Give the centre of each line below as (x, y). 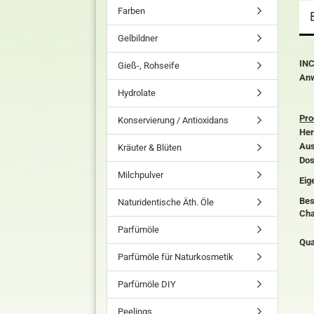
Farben (131, 11)
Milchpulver (141, 175)
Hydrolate (137, 93)
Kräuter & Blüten (150, 148)
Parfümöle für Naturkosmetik (176, 257)
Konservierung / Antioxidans (173, 120)
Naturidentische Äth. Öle (166, 202)
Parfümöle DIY (147, 284)
